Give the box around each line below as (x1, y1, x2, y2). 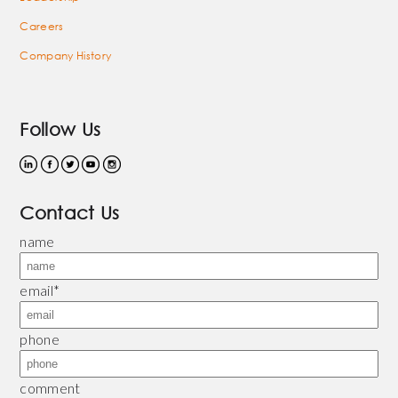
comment (20, 378, 81, 396)
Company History (20, 47, 112, 63)
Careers (20, 18, 64, 34)
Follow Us (20, 118, 101, 139)
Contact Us (20, 202, 120, 223)
